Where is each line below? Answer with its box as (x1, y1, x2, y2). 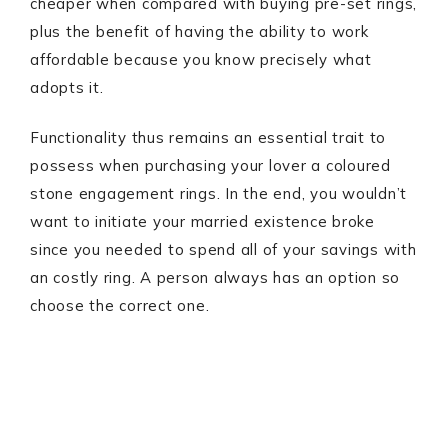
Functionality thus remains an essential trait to (30, 128, 386, 147)
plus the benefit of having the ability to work (30, 22, 369, 41)
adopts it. (30, 78, 104, 97)
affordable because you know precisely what (30, 50, 372, 69)
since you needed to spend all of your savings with (30, 240, 417, 259)
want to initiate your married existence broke (30, 212, 375, 231)
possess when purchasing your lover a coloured (30, 156, 391, 175)
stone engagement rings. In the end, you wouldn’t (30, 184, 407, 203)
